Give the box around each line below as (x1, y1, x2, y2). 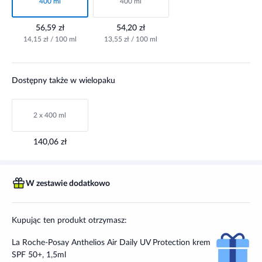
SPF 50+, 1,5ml (12, 251, 66, 259)
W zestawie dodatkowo (26, 179, 110, 188)
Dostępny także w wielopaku (12, 77, 115, 85)
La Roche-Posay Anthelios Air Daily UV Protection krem (12, 239, 211, 247)
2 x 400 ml (33, 112, 67, 119)
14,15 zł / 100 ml (23, 36, 77, 43)
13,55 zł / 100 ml (104, 36, 158, 43)
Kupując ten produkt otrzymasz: (12, 216, 127, 225)
